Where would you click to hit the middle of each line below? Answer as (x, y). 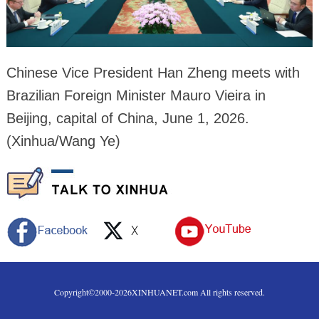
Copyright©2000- (84, 292)
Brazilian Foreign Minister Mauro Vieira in (136, 96)
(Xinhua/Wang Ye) (63, 141)
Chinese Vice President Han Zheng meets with (153, 73)
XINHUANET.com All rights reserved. (198, 292)
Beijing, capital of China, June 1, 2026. (127, 119)
